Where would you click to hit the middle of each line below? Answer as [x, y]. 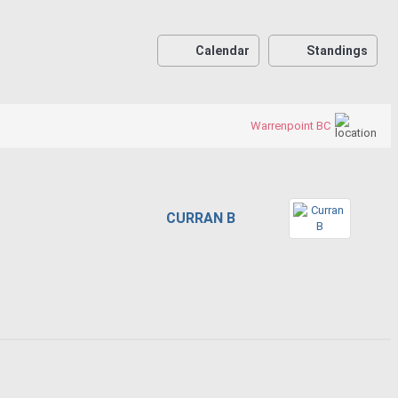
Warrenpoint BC [291, 125]
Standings [337, 50]
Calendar [223, 50]
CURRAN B [201, 218]
